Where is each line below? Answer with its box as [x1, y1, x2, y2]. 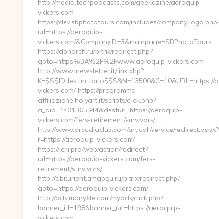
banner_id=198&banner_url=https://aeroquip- [38, 203, 180, 212]
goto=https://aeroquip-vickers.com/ [38, 184, 148, 193]
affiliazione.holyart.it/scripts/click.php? [38, 96, 156, 105]
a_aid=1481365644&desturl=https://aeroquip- [38, 106, 182, 114]
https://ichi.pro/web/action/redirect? [38, 145, 148, 153]
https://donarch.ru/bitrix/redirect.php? [38, 47, 153, 56]
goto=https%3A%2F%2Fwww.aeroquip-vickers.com [38, 57, 204, 66]
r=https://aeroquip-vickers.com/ [38, 135, 135, 144]
